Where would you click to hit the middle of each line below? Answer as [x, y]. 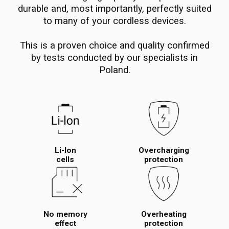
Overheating [164, 214]
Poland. [114, 70]
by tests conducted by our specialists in [114, 58]
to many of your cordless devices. [114, 21]
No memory [65, 214]
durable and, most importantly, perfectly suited [114, 8]
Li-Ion [65, 150]
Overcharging [164, 150]
